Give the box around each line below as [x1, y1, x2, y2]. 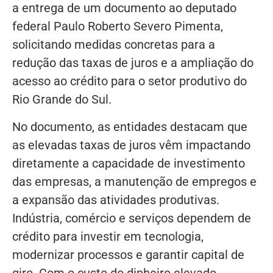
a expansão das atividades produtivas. [12, 192, 219, 207]
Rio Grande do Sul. [12, 92, 112, 107]
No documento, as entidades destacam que [12, 119, 247, 134]
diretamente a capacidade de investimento [12, 155, 245, 171]
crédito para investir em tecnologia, [12, 229, 204, 244]
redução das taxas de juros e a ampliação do [12, 55, 253, 71]
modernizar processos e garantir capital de [12, 247, 244, 262]
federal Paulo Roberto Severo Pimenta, [12, 19, 223, 34]
